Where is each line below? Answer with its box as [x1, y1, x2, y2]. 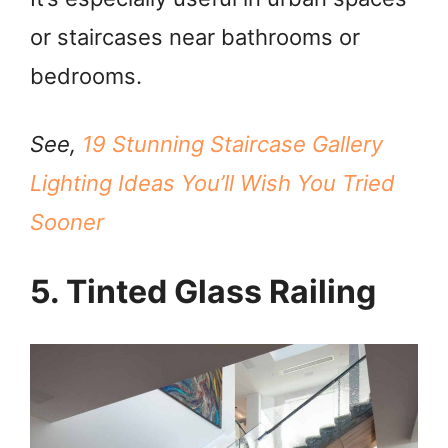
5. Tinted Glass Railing [30, 272, 376, 312]
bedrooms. [30, 63, 142, 90]
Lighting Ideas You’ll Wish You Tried [30, 169, 395, 196]
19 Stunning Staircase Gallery [82, 130, 383, 157]
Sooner [30, 208, 104, 235]
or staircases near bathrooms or [30, 24, 360, 51]
